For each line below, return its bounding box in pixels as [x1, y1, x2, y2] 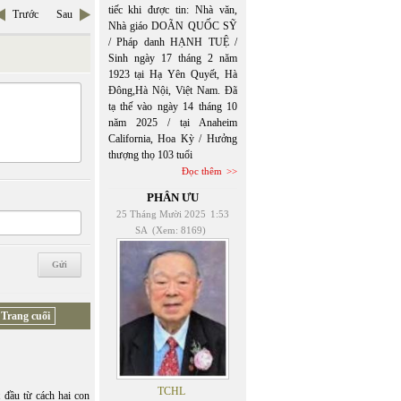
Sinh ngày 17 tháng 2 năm [107, 52, 237, 64]
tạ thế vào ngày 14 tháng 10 [107, 100, 237, 113]
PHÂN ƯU [146, 191, 199, 204]
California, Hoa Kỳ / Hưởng [107, 132, 237, 145]
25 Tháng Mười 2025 [115, 209, 206, 219]
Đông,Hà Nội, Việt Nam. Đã [107, 84, 237, 97]
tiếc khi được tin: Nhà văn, [107, 4, 237, 16]
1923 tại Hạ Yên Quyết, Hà [107, 68, 237, 81]
